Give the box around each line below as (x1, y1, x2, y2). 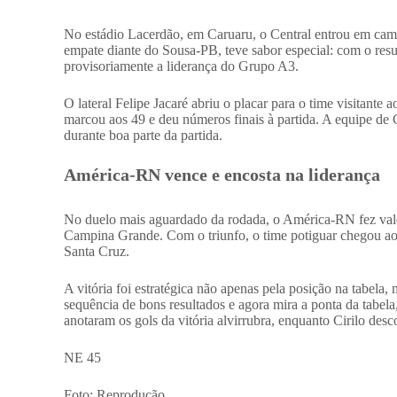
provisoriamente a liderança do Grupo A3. (64, 58, 299, 74)
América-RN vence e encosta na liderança (64, 164, 380, 184)
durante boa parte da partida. (64, 127, 222, 143)
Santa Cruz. (64, 243, 129, 259)
